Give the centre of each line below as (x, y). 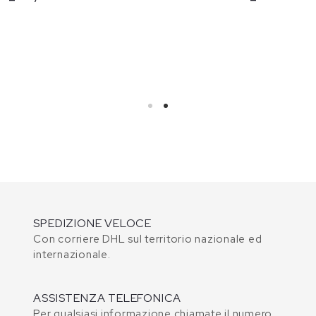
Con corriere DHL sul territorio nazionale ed (148, 239)
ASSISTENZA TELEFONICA (108, 298)
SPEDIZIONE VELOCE (92, 223)
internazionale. (72, 254)
